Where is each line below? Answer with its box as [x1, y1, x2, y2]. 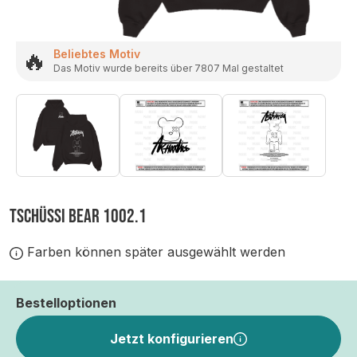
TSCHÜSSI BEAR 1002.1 [10, 205, 147, 229]
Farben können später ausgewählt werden [22, 244, 285, 261]
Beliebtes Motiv [53, 47, 140, 61]
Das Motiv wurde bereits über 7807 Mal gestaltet [53, 62, 284, 75]
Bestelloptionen [16, 295, 116, 312]
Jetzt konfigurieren [110, 331, 234, 347]
